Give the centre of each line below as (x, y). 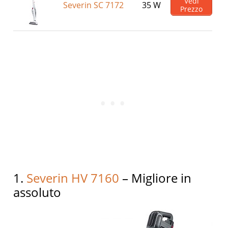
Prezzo (192, 9)
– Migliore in (155, 178)
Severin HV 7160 (73, 178)
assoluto (37, 192)
